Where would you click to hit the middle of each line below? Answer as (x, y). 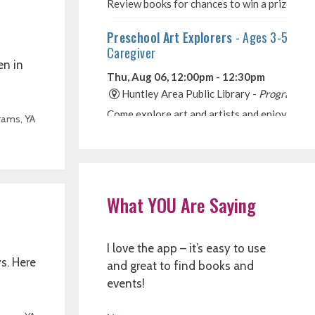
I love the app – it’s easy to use (186, 248)
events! (126, 283)
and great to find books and (180, 266)
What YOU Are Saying (181, 205)
